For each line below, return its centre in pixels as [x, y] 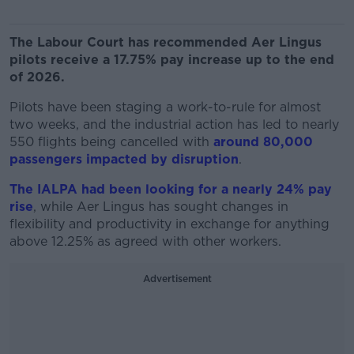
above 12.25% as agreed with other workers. [145, 241]
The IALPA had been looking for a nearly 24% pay [171, 189]
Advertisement [177, 279]
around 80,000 [263, 142]
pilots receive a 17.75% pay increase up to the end [172, 60]
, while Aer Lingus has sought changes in [161, 207]
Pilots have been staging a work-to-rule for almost [165, 107]
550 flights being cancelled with [111, 142]
